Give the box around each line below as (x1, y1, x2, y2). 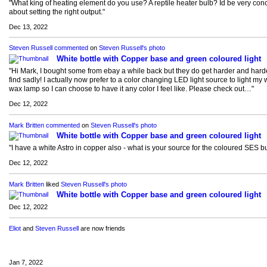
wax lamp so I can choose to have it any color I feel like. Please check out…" (8, 84, 254, 93)
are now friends (78, 224, 125, 232)
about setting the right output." (8, 7, 105, 16)
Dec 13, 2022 (8, 23, 48, 30)
